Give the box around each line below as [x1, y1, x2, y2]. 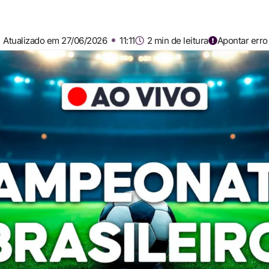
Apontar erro [217, 35, 268, 46]
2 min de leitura [147, 35, 208, 46]
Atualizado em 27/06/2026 [3, 35, 107, 46]
